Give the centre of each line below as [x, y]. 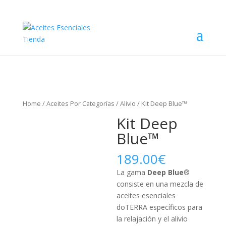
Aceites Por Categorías [80, 103]
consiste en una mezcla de [160, 184]
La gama [132, 172]
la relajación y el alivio [152, 218]
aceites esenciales [146, 195]
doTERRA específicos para [160, 207]
